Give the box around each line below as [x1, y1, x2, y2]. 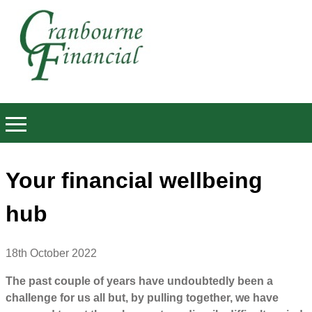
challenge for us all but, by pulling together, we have [6, 292, 279, 304]
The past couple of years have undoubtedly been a [6, 275, 273, 288]
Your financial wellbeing [6, 167, 263, 193]
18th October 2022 [6, 247, 97, 260]
